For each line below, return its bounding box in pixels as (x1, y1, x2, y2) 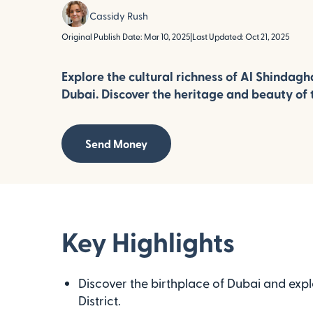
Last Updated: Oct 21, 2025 (192, 31, 289, 41)
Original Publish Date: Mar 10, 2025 (61, 31, 190, 41)
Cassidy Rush (89, 9, 148, 22)
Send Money (85, 137, 147, 150)
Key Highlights (61, 226, 235, 257)
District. (78, 293, 121, 307)
